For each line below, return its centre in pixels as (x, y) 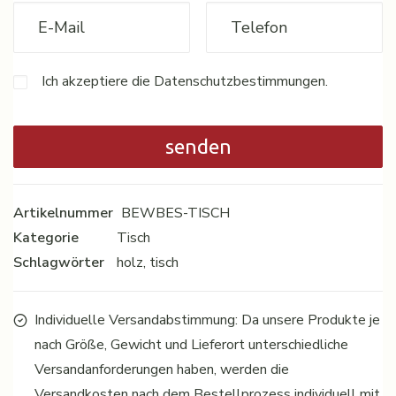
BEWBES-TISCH (175, 213)
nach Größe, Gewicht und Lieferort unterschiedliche (191, 345)
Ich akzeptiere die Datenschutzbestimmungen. (185, 81)
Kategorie (46, 238)
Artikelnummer (63, 213)
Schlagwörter (59, 263)
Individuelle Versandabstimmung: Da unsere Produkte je (207, 320)
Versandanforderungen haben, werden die (162, 369)
